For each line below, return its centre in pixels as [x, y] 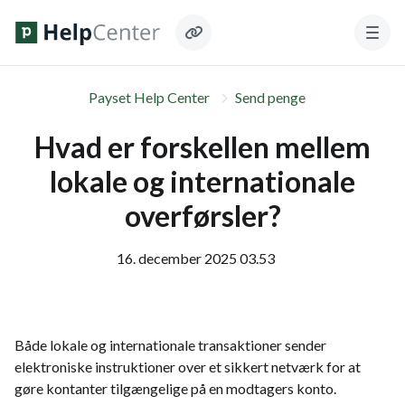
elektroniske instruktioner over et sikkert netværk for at [188, 367]
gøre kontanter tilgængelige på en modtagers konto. [175, 388]
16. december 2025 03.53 [195, 258]
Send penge [270, 97]
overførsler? [202, 216]
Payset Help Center [149, 97]
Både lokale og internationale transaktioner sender [170, 345]
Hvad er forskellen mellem [202, 147]
